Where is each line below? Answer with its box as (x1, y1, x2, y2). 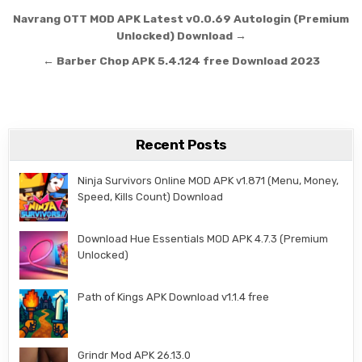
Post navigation (8, 6, 189, 36)
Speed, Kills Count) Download (78, 191, 224, 203)
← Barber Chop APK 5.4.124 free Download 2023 (42, 54, 320, 67)
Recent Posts (135, 137, 227, 153)
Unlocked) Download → (116, 29, 246, 42)
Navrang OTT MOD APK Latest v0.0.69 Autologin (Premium (13, 12, 349, 25)
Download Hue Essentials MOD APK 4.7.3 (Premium (78, 233, 329, 245)
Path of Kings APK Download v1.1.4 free (78, 291, 270, 303)
